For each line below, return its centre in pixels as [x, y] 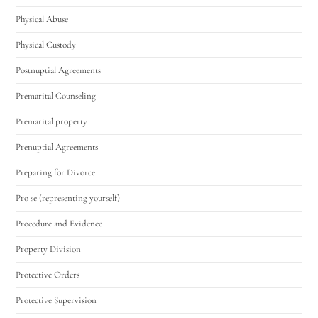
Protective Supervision [56, 300]
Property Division [49, 249]
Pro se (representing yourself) [68, 198]
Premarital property [52, 121]
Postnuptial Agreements [59, 70]
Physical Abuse [42, 19]
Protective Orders [48, 274]
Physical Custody [46, 44]
